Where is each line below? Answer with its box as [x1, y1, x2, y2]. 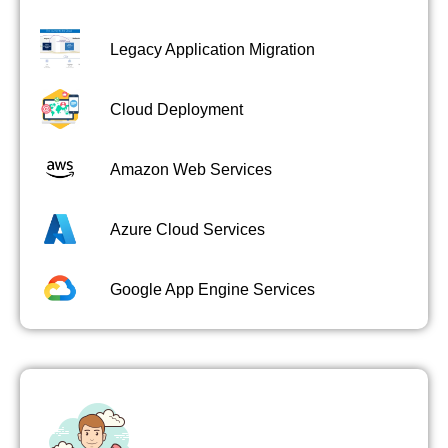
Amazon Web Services [110, 160, 272, 178]
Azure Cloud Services [110, 220, 265, 238]
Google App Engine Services [110, 280, 315, 298]
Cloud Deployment [110, 100, 243, 118]
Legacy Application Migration [110, 40, 315, 58]
